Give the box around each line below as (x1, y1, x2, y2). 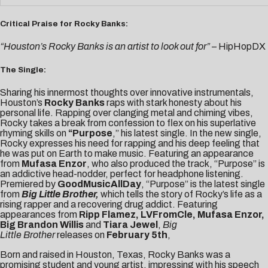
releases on (55, 229, 106, 240)
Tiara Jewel (103, 219, 158, 230)
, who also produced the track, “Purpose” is (87, 158, 265, 169)
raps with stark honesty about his (105, 97, 242, 108)
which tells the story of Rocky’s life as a (100, 188, 262, 199)
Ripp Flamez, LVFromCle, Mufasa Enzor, (79, 209, 264, 220)
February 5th (106, 229, 167, 240)
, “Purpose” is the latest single (141, 178, 265, 189)
